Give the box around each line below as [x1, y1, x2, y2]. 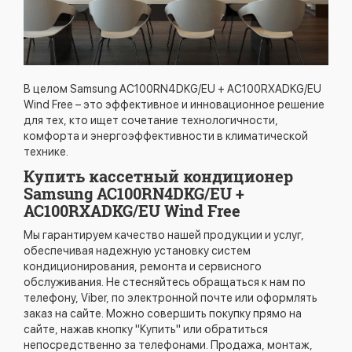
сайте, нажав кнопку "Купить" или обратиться [24, 323, 268, 336]
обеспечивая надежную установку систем [24, 244, 251, 258]
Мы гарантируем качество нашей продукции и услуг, [24, 229, 304, 242]
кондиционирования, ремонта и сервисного [24, 260, 262, 273]
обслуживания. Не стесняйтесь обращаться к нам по [24, 276, 306, 289]
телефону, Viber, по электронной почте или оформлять [24, 291, 317, 305]
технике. [24, 145, 68, 159]
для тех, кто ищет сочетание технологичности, [24, 114, 278, 127]
